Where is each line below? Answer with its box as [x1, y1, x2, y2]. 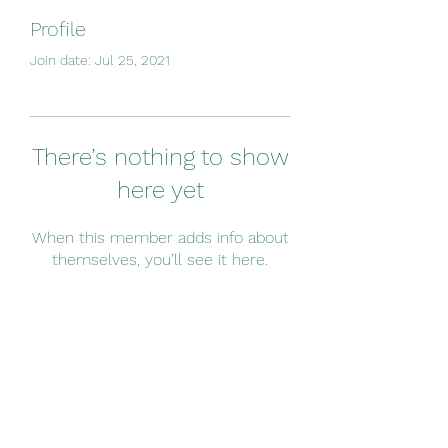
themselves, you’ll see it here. [52, 250, 268, 269]
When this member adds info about [31, 228, 289, 247]
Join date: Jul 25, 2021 [30, 52, 170, 68]
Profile [30, 17, 86, 41]
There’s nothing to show [31, 143, 289, 171]
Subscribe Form [81, 353, 239, 378]
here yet [116, 176, 204, 204]
